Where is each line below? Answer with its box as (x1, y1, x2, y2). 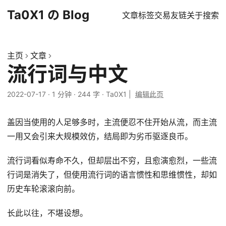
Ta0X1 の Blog (7, 8, 89, 22)
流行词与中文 (7, 62, 128, 86)
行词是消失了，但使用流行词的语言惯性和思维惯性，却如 (7, 169, 217, 180)
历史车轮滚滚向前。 (7, 184, 80, 194)
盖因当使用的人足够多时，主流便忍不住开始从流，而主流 (7, 117, 217, 127)
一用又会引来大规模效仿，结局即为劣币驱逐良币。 (7, 131, 193, 141)
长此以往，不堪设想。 (7, 208, 88, 218)
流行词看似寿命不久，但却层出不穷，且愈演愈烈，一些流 (7, 155, 217, 165)
